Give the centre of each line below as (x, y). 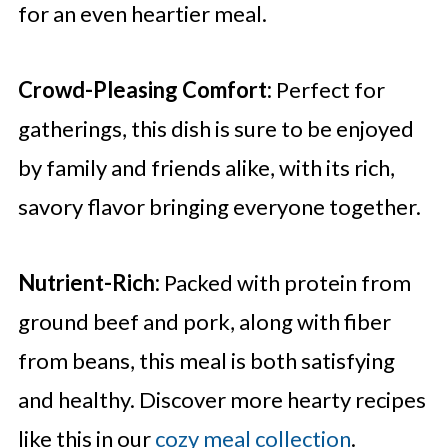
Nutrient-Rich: (88, 283)
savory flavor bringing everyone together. (219, 207)
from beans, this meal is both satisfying (206, 361)
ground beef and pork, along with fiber (204, 322)
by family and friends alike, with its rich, (206, 168)
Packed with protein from (285, 283)
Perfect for (328, 90)
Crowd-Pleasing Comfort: (144, 90)
